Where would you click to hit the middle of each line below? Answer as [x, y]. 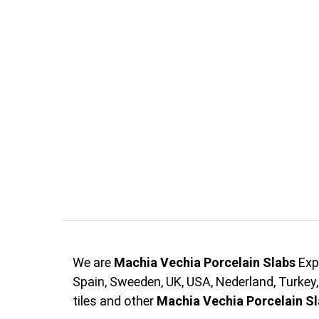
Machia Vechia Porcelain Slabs [205, 262]
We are [93, 262]
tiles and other [115, 300]
